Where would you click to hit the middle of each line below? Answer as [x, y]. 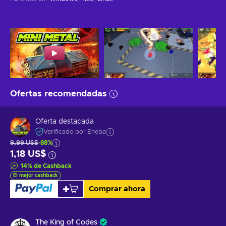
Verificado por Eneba [75, 132]
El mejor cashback [36, 175]
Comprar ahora [117, 189]
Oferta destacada [65, 122]
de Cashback [53, 166]
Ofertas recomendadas [59, 93]
